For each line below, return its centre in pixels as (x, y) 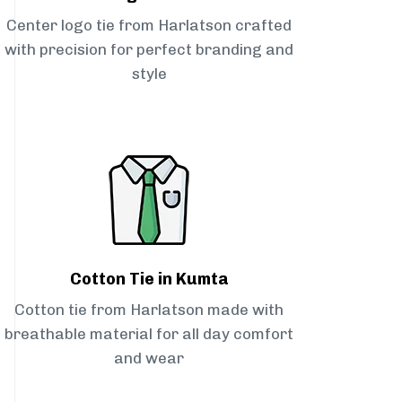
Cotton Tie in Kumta (149, 280)
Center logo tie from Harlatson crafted (149, 26)
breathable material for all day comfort (149, 334)
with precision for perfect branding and (149, 50)
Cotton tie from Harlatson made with (149, 310)
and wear (149, 358)
